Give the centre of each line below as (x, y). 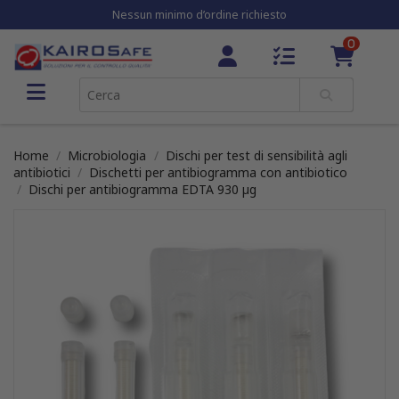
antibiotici (42, 172)
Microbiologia (107, 155)
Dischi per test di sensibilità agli (256, 155)
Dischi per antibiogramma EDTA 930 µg (143, 189)
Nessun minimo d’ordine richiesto (199, 15)
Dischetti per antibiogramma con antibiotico (219, 172)
